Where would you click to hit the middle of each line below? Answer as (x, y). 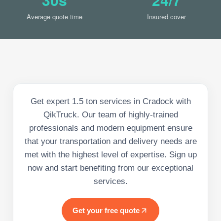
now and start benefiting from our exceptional (110, 168)
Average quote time (55, 16)
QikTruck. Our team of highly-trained (110, 114)
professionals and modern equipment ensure (110, 128)
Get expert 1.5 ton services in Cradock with (110, 101)
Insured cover (166, 16)
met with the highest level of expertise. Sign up (110, 154)
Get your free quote (106, 210)
